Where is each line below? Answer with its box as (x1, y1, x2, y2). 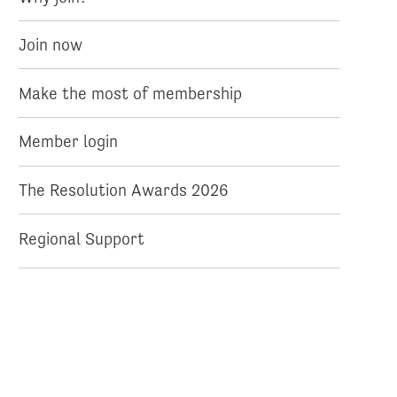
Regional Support (19, 228, 145, 248)
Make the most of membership (19, 83, 243, 104)
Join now (19, 35, 83, 55)
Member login (19, 131, 119, 152)
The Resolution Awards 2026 (19, 180, 230, 200)
